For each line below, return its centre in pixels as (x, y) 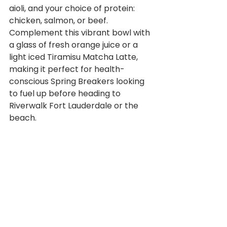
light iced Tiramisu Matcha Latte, (74, 57)
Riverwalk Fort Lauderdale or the (75, 106)
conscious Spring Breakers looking (78, 81)
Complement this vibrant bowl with (81, 33)
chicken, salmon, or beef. (60, 21)
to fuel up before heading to (66, 93)
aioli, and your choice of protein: (73, 8)
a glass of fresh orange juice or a (74, 45)
